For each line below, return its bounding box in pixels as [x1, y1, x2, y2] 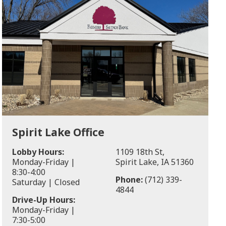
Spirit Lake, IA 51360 [115, 156, 194, 168]
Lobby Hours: [12, 146, 64, 158]
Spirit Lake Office [12, 125, 104, 140]
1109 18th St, [115, 146, 164, 158]
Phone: [115, 174, 143, 186]
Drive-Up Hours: [12, 194, 75, 206]
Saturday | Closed [12, 177, 80, 188]
